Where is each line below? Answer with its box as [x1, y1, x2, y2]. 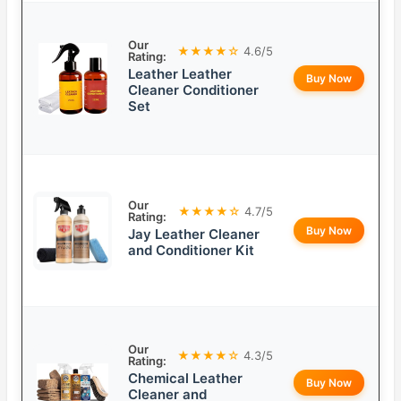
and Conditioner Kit [128, 242, 254, 260]
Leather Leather [128, 65, 232, 83]
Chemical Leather [128, 370, 243, 388]
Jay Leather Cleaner [128, 226, 260, 243]
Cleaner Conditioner [128, 81, 259, 99]
